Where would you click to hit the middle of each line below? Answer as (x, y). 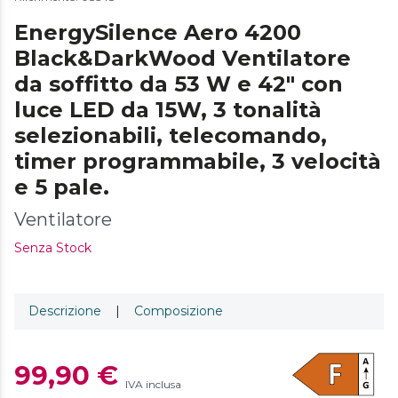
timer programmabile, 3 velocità (198, 161)
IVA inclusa (153, 385)
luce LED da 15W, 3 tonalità (168, 109)
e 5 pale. (62, 187)
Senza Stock (53, 247)
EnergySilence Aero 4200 (158, 32)
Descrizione (65, 310)
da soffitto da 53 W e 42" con (179, 84)
